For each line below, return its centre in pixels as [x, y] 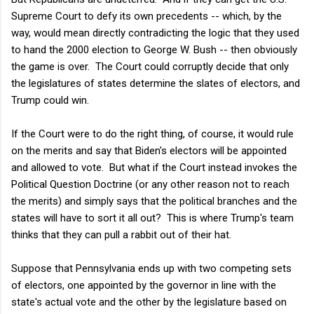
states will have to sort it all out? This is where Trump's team [152, 218]
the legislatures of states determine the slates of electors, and [156, 83]
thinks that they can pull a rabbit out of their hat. [121, 234]
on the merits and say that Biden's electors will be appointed [149, 150]
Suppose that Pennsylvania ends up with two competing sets [151, 268]
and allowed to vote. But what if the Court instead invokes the [154, 167]
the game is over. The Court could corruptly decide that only [150, 66]
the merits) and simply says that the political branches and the [154, 201]
